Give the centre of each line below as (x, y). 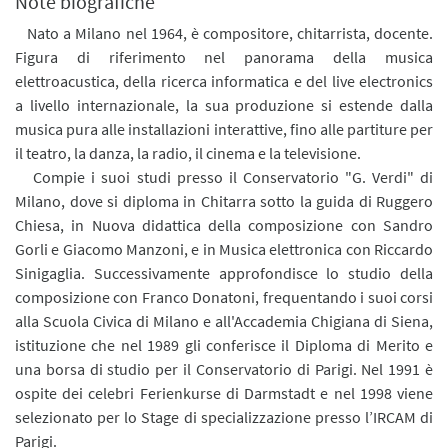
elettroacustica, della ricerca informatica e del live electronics (224, 80)
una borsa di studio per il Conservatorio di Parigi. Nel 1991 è (224, 368)
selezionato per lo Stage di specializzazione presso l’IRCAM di (224, 416)
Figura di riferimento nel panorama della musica (224, 56)
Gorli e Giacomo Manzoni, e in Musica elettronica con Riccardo (224, 248)
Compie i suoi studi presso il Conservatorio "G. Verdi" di (233, 176)
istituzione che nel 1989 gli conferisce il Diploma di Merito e (224, 344)
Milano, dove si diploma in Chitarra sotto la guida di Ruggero (224, 200)
